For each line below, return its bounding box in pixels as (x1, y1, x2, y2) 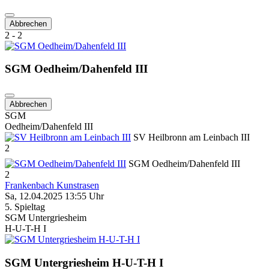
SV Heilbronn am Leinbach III (131, 132, 250, 143)
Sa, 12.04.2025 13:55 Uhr (5, 191, 104, 202)
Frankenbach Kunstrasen (5, 180, 99, 191)
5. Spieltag (5, 202, 45, 213)
